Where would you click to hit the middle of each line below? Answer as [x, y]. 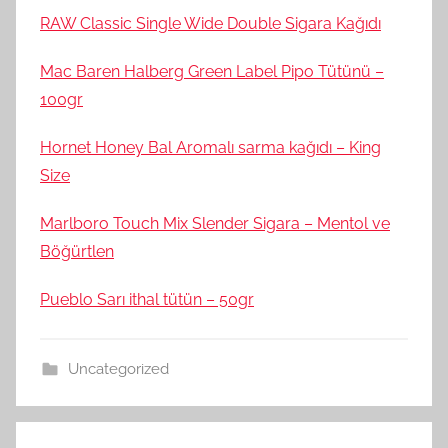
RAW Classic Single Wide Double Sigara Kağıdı [210, 23]
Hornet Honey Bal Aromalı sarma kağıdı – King [210, 147]
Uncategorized [118, 368]
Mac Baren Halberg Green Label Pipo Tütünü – [212, 71]
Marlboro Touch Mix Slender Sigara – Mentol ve [215, 223]
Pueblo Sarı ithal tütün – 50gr [147, 299]
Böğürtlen [77, 251]
